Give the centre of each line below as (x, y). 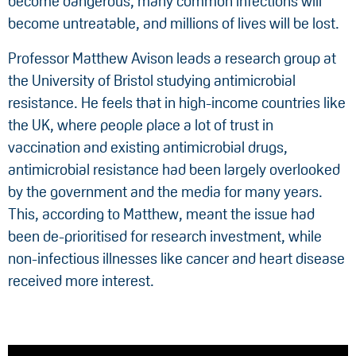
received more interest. (81, 281)
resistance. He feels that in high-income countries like (177, 103)
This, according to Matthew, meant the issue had (161, 214)
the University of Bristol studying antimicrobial (152, 81)
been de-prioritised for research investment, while (165, 236)
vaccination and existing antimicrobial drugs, (148, 147)
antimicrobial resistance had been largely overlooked (174, 170)
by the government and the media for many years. (165, 192)
